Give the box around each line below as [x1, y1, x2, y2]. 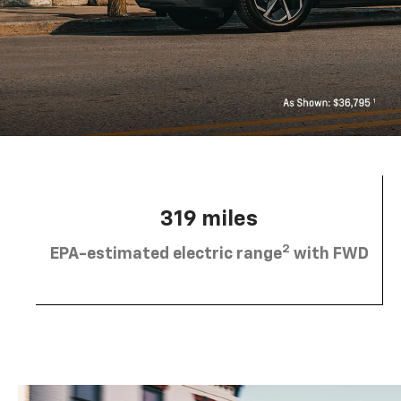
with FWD [289, 246, 369, 263]
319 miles [160, 209, 258, 231]
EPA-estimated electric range [49, 246, 282, 263]
